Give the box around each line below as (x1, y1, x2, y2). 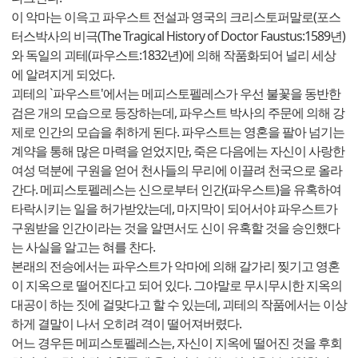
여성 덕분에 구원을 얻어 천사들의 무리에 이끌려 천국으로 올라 (11, 161, 342, 180)
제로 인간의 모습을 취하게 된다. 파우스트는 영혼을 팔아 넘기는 (11, 123, 344, 141)
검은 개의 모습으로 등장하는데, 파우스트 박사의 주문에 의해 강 (11, 104, 344, 122)
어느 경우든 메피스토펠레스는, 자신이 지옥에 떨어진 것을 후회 (11, 334, 342, 352)
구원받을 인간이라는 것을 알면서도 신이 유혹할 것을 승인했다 (11, 219, 340, 237)
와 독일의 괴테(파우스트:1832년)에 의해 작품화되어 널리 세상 (11, 46, 336, 65)
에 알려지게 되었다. (11, 66, 114, 84)
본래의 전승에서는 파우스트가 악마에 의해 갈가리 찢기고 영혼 (11, 257, 340, 276)
